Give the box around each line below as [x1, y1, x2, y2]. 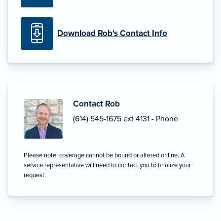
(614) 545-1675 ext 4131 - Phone [73, 114, 178, 124]
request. [24, 171, 46, 180]
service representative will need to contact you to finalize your [24, 161, 191, 170]
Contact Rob [73, 99, 120, 110]
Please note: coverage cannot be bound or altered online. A [24, 151, 184, 160]
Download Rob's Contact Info [57, 28, 167, 38]
